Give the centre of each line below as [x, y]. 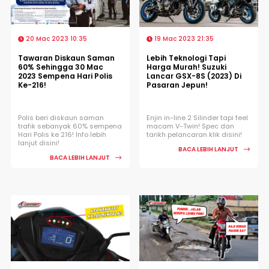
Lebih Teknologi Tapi [186, 58]
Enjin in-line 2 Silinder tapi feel [197, 117]
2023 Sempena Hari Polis [65, 76]
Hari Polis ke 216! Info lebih [62, 134]
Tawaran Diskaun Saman [66, 58]
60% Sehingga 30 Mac [61, 67]
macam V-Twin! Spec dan [190, 126]
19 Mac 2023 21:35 [183, 38]
